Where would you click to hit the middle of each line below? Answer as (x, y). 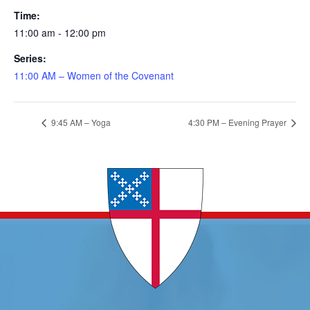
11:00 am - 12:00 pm (60, 32)
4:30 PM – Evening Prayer (239, 122)
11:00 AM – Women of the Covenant (93, 75)
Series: (30, 58)
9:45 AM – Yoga (80, 122)
